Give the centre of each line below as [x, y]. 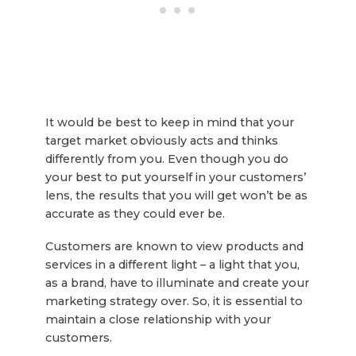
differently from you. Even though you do [166, 159]
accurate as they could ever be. [136, 213]
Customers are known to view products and [174, 246]
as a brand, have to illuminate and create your [177, 282]
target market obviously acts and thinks [161, 140]
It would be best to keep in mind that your [169, 122]
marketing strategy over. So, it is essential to [174, 301]
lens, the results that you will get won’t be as [176, 195]
